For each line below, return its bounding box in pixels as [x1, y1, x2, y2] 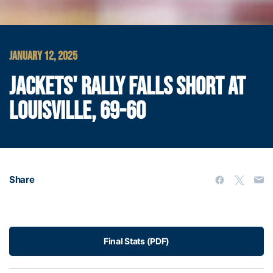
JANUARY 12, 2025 [9, 48, 77, 63]
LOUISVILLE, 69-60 [9, 96, 146, 126]
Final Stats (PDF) [103, 235, 170, 246]
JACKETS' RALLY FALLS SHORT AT [9, 72, 246, 102]
